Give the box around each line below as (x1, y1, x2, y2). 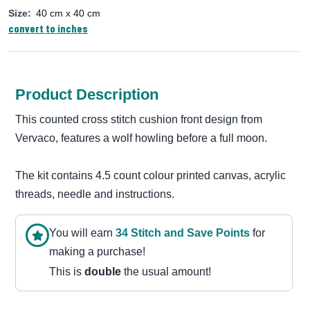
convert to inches (8, 21, 88, 35)
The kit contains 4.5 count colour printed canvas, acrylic (15, 170, 286, 181)
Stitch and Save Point (128, 227, 244, 239)
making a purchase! (49, 246, 145, 257)
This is (49, 266, 84, 277)
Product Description (15, 86, 158, 103)
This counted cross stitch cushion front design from (15, 113, 262, 125)
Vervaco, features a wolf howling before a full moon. (15, 132, 267, 144)
